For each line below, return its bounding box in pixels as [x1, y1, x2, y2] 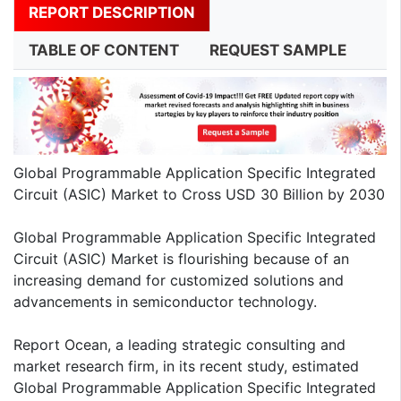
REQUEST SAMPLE [209, 41, 346, 60]
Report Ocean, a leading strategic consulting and [13, 336, 346, 354]
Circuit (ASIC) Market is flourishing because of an [13, 250, 349, 269]
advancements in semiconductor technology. [13, 293, 317, 311]
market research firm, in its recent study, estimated [13, 357, 359, 376]
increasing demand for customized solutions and [13, 271, 344, 290]
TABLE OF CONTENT [29, 41, 179, 60]
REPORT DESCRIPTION [29, 4, 195, 22]
